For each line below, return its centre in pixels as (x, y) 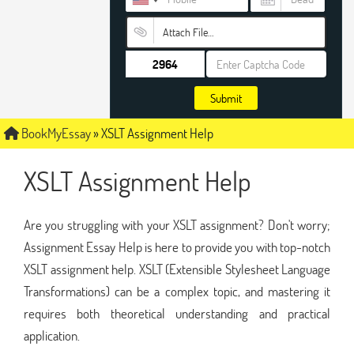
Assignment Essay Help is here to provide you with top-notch (177, 247)
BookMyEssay (55, 133)
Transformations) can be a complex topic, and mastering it (177, 291)
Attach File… (188, 32)
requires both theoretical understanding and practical (177, 313)
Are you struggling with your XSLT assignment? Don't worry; (177, 224)
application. (52, 335)
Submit (226, 98)
